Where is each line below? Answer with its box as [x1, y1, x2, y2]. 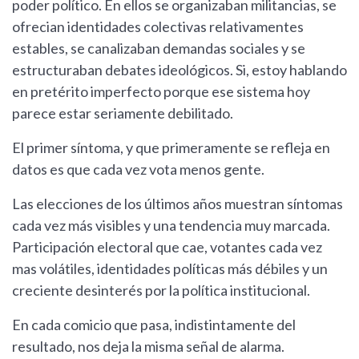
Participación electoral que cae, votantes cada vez [12, 238, 322, 256]
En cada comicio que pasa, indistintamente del [12, 316, 296, 334]
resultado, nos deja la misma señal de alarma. [12, 337, 284, 356]
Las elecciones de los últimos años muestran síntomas [12, 195, 343, 213]
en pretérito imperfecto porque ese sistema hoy [12, 83, 310, 101]
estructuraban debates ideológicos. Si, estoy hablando [12, 61, 347, 79]
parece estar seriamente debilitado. [12, 104, 233, 123]
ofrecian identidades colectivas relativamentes [12, 18, 304, 36]
